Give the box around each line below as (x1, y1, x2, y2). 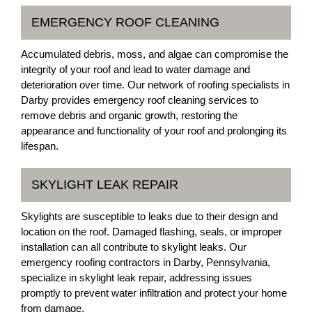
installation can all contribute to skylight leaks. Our (21, 241, 247, 253)
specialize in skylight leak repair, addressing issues (21, 272, 252, 283)
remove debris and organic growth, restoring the (21, 109, 237, 121)
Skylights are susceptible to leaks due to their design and (21, 210, 278, 222)
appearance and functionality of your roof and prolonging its (21, 125, 287, 136)
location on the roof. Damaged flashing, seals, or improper (21, 226, 282, 237)
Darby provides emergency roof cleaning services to (21, 94, 258, 106)
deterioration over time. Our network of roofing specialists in (21, 79, 290, 91)
